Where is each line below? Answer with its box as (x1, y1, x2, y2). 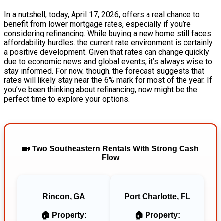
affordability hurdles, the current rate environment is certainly (4, 37, 213, 47)
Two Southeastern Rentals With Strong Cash (32, 144, 199, 153)
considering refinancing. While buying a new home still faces (4, 28, 211, 38)
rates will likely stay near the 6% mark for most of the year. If (4, 75, 212, 85)
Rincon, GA (42, 192, 85, 201)
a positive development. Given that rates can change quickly (4, 47, 209, 57)
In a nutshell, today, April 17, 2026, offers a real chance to (4, 9, 200, 19)
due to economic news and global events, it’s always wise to (4, 56, 212, 66)
